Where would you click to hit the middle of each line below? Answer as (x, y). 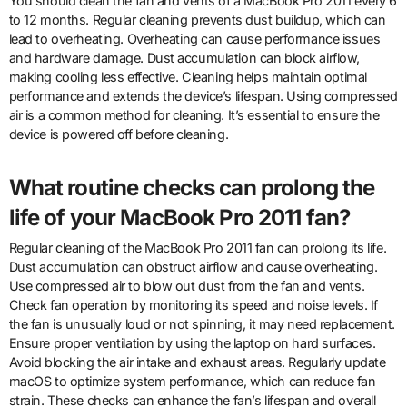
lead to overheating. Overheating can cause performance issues (194, 38)
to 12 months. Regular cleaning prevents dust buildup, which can (197, 19)
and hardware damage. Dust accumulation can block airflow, (184, 57)
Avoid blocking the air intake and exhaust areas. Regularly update (197, 362)
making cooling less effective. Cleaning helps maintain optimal (188, 76)
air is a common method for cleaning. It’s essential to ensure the (194, 114)
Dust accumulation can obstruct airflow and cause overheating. (193, 267)
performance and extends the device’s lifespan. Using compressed (203, 95)
